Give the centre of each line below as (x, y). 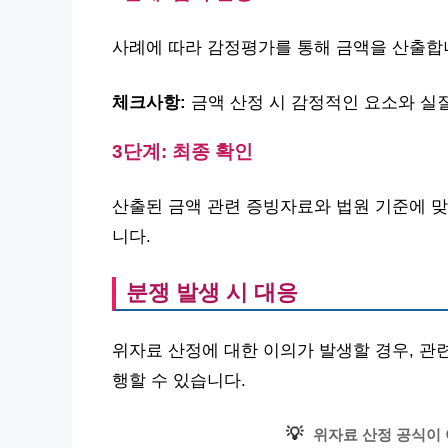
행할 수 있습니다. (179, 380)
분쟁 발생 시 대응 (212, 292)
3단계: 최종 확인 (182, 151)
